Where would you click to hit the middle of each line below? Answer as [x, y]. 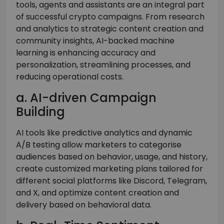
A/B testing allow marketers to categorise [99, 145]
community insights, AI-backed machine [95, 41]
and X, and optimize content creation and [97, 193]
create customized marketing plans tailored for [109, 169]
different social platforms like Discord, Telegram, [111, 181]
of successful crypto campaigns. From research [110, 17]
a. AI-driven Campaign [86, 98]
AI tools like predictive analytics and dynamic [104, 133]
